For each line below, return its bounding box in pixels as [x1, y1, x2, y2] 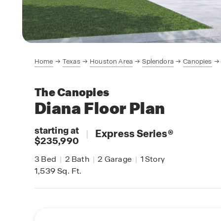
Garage [103, 153, 132, 164]
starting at [35, 124, 79, 136]
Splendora [142, 57, 174, 66]
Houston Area [90, 57, 133, 66]
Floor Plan [81, 98, 165, 119]
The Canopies [35, 85, 110, 100]
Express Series [95, 127, 168, 140]
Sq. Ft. [55, 165, 82, 176]
